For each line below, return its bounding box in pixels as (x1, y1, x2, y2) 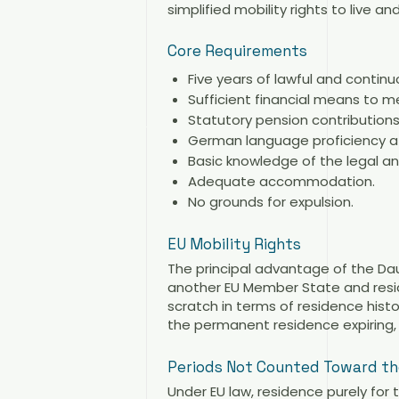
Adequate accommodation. (187, 171, 375, 191)
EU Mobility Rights (167, 234, 301, 255)
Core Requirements (167, 41, 307, 61)
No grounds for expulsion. (187, 191, 354, 211)
